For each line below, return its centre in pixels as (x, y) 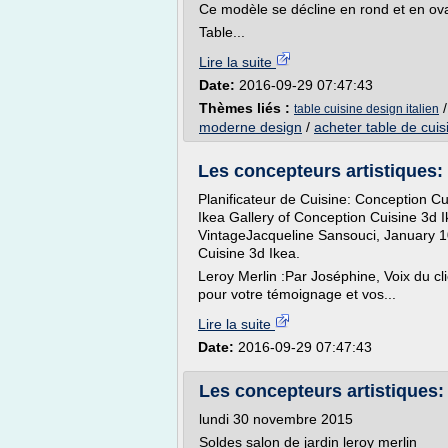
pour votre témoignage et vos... (297, 294)
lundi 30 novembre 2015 (276, 419)
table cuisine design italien (366, 109)
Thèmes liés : (246, 108)
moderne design (250, 127)
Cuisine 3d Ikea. (249, 253)
